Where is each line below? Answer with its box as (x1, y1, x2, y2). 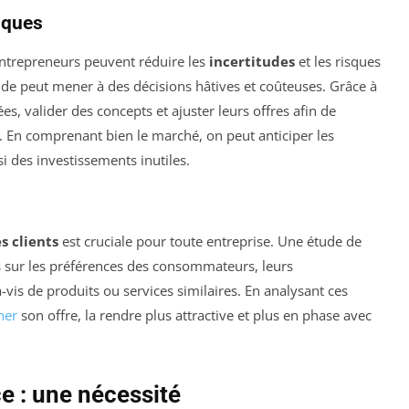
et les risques (295, 51, 381, 70)
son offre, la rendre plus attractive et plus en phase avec (17, 305, 372, 324)
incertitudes (209, 51, 295, 70)
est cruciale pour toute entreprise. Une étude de (58, 231, 362, 250)
